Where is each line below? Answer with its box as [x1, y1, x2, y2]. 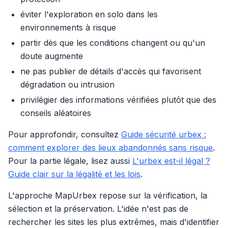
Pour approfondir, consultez [8, 129, 121, 140]
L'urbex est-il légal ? [132, 156, 210, 166]
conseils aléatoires [20, 108, 91, 119]
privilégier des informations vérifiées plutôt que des [20, 95, 216, 105]
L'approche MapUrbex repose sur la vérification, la [8, 190, 207, 201]
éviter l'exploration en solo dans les [20, 9, 158, 20]
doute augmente [20, 51, 83, 62]
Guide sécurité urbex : [121, 129, 206, 140]
